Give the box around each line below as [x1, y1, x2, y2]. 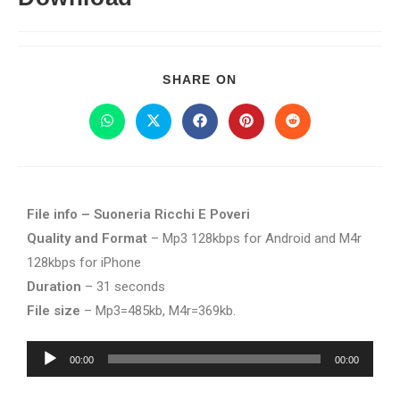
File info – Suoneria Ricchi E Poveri [27, 206, 250, 222]
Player [26, 369, 63, 384]
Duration [27, 279, 81, 295]
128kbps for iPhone [27, 254, 141, 271]
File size [27, 303, 80, 319]
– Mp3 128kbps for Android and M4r [147, 230, 362, 246]
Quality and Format [27, 230, 147, 246]
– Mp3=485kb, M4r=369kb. [80, 303, 236, 319]
